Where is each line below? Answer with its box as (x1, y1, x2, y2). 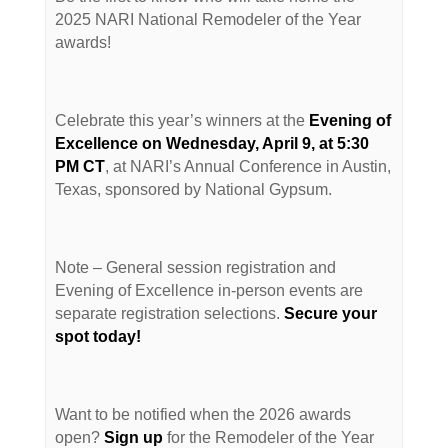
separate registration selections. (55, 305, 285, 323)
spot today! (55, 328, 142, 346)
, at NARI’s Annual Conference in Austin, (105, 158, 392, 176)
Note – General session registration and (55, 259, 337, 277)
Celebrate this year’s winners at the (55, 112, 306, 130)
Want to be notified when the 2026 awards (55, 406, 352, 424)
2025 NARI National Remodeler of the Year (55, 11, 362, 29)
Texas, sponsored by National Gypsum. (55, 181, 333, 199)
